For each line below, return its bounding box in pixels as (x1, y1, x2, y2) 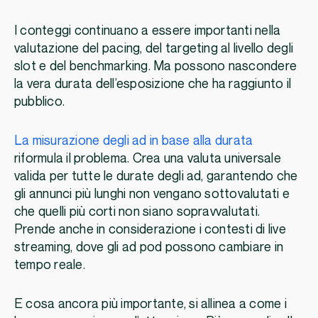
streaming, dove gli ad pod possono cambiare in (14, 241, 284, 255)
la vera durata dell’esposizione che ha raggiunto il (14, 77, 292, 92)
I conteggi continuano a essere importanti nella (14, 24, 281, 38)
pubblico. (14, 95, 65, 109)
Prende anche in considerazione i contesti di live (14, 223, 286, 237)
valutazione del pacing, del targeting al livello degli (14, 42, 294, 56)
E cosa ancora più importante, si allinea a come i (14, 297, 287, 312)
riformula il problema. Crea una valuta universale (14, 152, 281, 166)
